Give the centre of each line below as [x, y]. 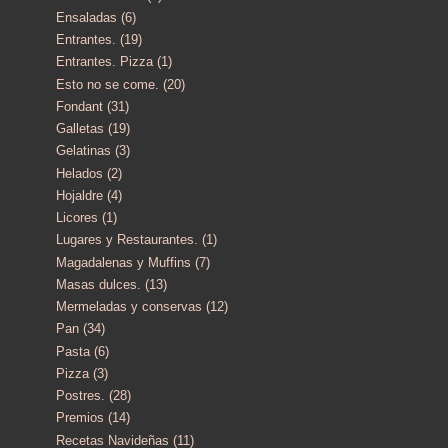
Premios [80, 418]
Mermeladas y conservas [129, 307]
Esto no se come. [107, 84]
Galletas [80, 129]
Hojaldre [79, 195]
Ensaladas [86, 17]
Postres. [80, 396]
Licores [77, 218]
